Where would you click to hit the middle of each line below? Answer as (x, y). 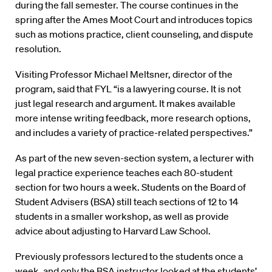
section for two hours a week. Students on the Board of (131, 187)
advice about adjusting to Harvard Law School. (113, 231)
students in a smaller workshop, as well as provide (122, 216)
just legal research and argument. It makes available (125, 104)
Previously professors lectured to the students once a (129, 257)
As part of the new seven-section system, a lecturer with (134, 158)
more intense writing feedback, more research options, (133, 118)
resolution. (38, 49)
